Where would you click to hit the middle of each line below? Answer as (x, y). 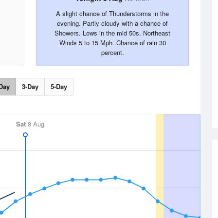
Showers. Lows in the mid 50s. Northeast (112, 33)
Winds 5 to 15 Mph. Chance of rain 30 (112, 43)
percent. (112, 52)
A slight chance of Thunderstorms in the (112, 13)
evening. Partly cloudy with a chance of (112, 23)
